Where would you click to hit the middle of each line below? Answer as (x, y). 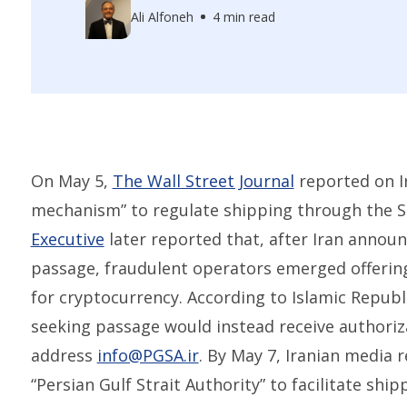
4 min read (243, 16)
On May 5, (71, 181)
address (64, 355)
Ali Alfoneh (162, 16)
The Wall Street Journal (203, 181)
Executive (67, 239)
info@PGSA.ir (148, 355)
